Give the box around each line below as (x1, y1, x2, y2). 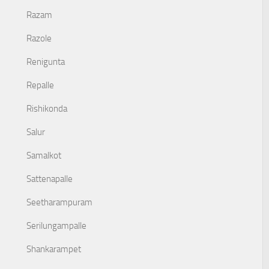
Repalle (26, 80, 54, 91)
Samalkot (26, 150, 61, 161)
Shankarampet (26, 244, 81, 255)
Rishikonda (26, 103, 67, 114)
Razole (26, 33, 52, 44)
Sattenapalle (26, 174, 73, 184)
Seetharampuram (26, 197, 92, 208)
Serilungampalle (26, 220, 86, 231)
